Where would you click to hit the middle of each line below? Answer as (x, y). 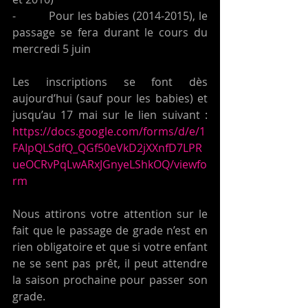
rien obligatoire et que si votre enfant (110, 247)
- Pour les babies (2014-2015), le (110, 16)
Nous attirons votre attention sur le (110, 214)
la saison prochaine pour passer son (110, 280)
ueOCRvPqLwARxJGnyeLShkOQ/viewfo (110, 165)
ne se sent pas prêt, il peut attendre (110, 264)
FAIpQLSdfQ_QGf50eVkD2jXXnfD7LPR (107, 148)
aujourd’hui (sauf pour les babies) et (110, 99)
